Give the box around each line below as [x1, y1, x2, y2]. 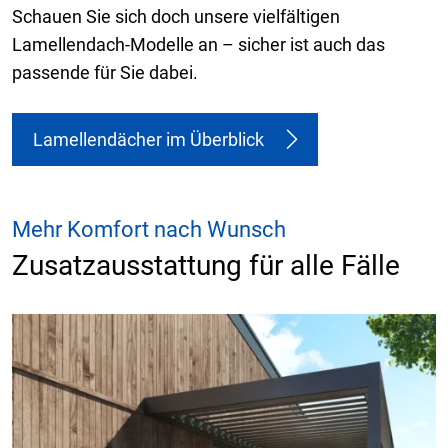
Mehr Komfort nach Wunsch [12, 217, 286, 243]
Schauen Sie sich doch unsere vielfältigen [12, 6, 340, 28]
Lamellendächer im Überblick [33, 129, 264, 151]
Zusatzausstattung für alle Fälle [12, 249, 400, 283]
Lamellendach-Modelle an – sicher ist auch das [12, 34, 385, 56]
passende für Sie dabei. [12, 62, 198, 84]
